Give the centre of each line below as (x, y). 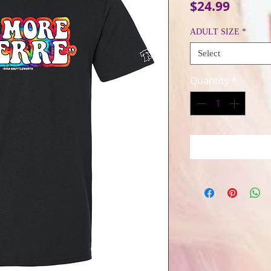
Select (209, 53)
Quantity (210, 80)
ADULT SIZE (215, 32)
